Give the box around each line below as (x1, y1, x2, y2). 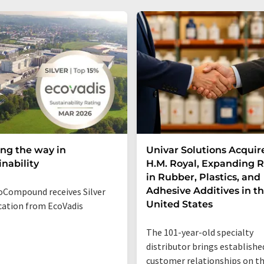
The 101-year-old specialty (146, 226, 253, 238)
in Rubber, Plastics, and (146, 171, 260, 183)
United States (146, 199, 213, 210)
